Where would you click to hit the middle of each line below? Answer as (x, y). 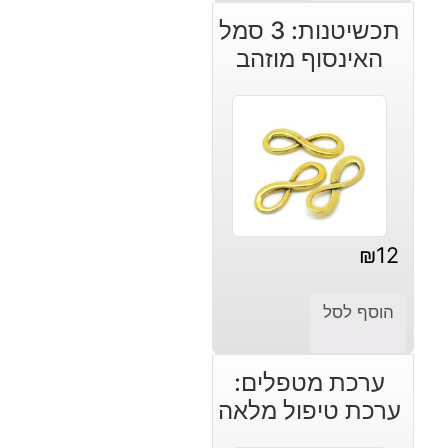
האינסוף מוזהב (310, 58)
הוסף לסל (358, 311)
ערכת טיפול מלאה (310, 410)
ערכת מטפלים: (310, 382)
